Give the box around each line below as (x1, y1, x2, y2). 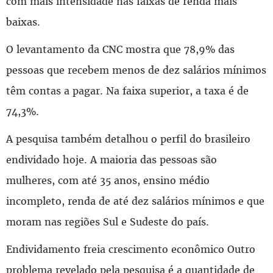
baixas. (6, 15, 40, 29)
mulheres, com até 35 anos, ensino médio (6, 173, 210, 187)
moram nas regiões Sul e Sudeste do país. (6, 214, 209, 229)
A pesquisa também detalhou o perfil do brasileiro (6, 132, 250, 146)
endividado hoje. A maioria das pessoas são (6, 152, 217, 166)
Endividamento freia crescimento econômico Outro (6, 242, 255, 256)
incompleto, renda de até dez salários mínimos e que (6, 194, 264, 208)
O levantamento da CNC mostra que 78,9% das (6, 42, 235, 56)
